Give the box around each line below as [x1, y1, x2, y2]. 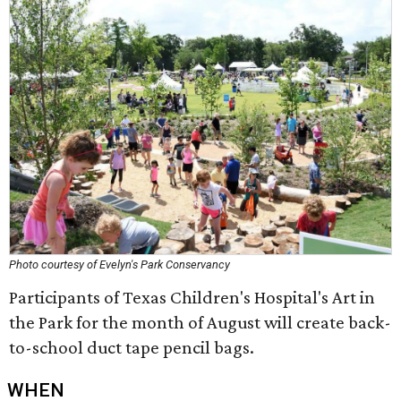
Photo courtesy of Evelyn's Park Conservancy [9, 258, 230, 271]
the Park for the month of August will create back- [9, 311, 391, 333]
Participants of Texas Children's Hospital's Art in [9, 286, 375, 308]
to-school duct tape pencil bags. [9, 337, 254, 358]
